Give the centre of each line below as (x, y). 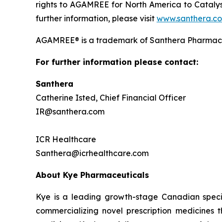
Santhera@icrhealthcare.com (92, 153)
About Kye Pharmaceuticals (92, 175)
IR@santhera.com (71, 112)
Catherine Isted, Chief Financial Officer (111, 98)
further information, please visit (96, 19)
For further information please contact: (117, 62)
